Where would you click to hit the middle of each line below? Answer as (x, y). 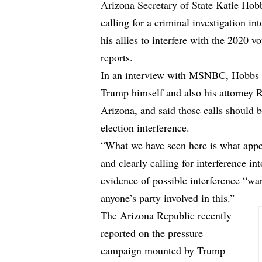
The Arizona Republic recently (166, 216)
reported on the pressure (152, 233)
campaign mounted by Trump (163, 251)
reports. (117, 58)
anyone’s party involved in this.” (168, 198)
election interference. (145, 128)
